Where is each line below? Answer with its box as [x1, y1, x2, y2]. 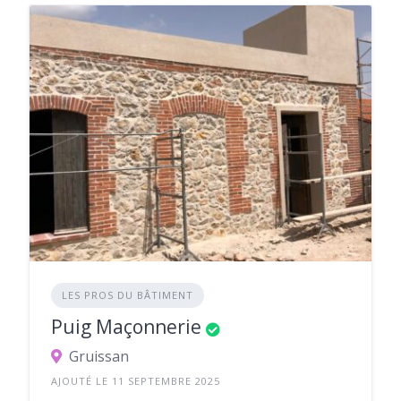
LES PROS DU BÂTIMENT [62, 288, 193, 303]
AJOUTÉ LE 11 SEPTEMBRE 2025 [51, 374, 220, 388]
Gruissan [69, 346, 129, 367]
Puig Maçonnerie [51, 314, 201, 340]
